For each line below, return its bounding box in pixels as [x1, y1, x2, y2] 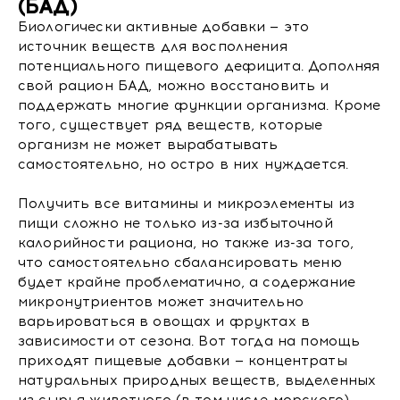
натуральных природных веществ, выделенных [18, 372, 377, 388]
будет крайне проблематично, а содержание [18, 274, 355, 290]
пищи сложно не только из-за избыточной [18, 215, 333, 231]
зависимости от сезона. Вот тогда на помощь [18, 333, 361, 349]
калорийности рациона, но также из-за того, [18, 235, 354, 251]
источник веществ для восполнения [18, 38, 287, 54]
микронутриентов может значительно [18, 294, 304, 310]
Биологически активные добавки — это [18, 19, 310, 35]
